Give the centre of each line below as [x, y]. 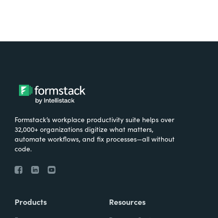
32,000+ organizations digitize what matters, [84, 129]
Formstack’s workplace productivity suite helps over [94, 119]
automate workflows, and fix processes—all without [95, 139]
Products [31, 201]
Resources [127, 201]
